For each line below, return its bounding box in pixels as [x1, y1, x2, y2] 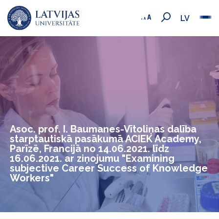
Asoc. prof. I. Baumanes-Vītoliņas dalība [10, 123, 197, 135]
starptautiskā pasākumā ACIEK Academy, [10, 133, 201, 145]
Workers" [10, 172, 54, 184]
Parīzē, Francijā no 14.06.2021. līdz [10, 143, 169, 154]
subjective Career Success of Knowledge [10, 162, 208, 174]
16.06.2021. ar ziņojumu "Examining [10, 153, 175, 164]
